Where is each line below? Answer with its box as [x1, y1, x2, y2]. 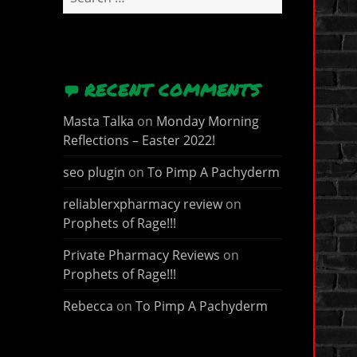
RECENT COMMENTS [84, 78, 261, 103]
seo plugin [62, 163, 125, 181]
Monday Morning [155, 112, 259, 130]
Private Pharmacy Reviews [62, 245, 220, 264]
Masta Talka [62, 112, 134, 130]
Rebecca [62, 296, 113, 315]
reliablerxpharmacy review [62, 194, 222, 213]
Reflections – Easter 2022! [62, 131, 215, 149]
